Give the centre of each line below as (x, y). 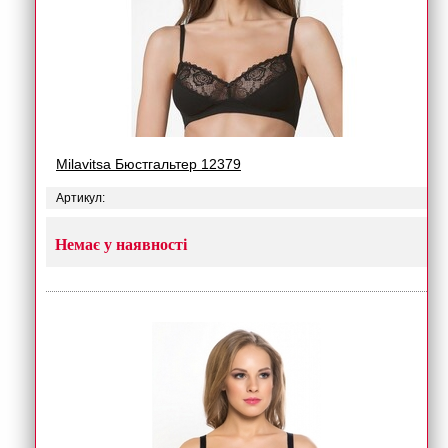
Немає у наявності (121, 244)
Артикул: (80, 198)
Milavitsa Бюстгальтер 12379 (148, 164)
